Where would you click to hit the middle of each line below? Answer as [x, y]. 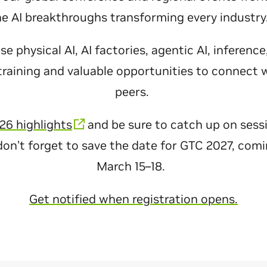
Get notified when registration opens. [133, 199]
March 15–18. [133, 166]
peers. [133, 92]
